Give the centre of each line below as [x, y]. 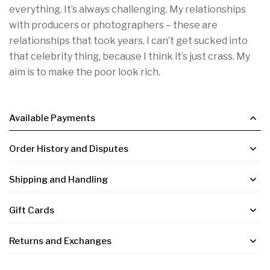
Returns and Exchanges [60, 241]
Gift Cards [32, 210]
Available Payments [52, 118]
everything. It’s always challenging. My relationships [127, 9]
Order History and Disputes [69, 149]
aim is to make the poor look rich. [85, 72]
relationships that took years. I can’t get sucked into [128, 41]
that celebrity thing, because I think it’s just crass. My [130, 56]
